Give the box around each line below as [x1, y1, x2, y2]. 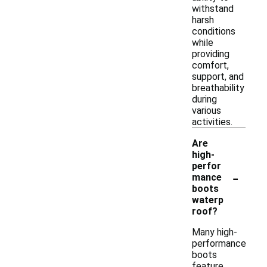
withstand [192, 3, 234, 14]
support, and [192, 71, 244, 82]
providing [192, 48, 229, 60]
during [192, 94, 217, 105]
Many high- [192, 226, 237, 238]
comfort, [192, 60, 229, 71]
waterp [192, 194, 223, 206]
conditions [192, 26, 235, 37]
